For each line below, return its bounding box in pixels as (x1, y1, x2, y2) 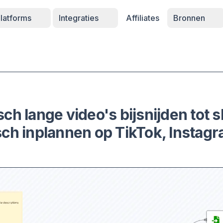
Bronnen (173, 13, 207, 23)
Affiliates (125, 13, 159, 23)
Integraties (58, 13, 101, 23)
